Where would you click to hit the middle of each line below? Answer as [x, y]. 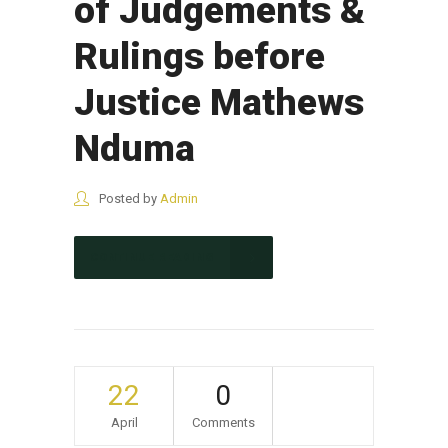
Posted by [128, 198]
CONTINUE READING [152, 257]
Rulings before [199, 56]
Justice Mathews [219, 102]
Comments [223, 422]
